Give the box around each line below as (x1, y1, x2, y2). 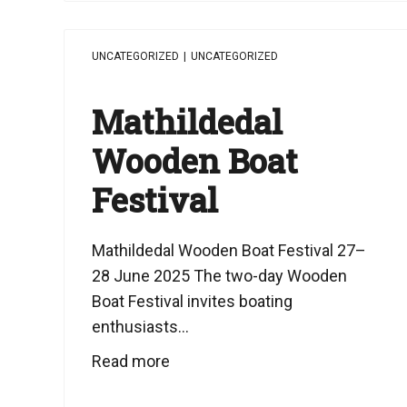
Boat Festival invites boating (92, 292, 293, 311)
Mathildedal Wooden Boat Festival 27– (92, 241, 366, 260)
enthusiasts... (92, 317, 189, 336)
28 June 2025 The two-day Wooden (92, 266, 347, 285)
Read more (92, 352, 170, 371)
